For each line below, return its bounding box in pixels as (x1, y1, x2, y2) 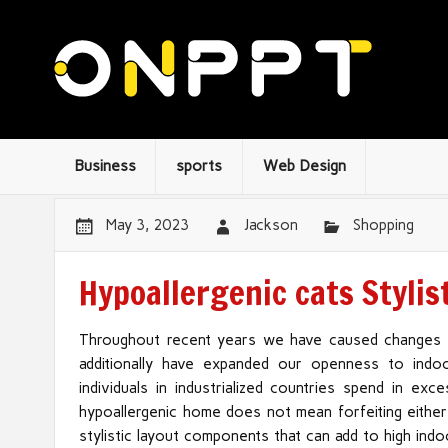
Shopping (352, 215, 414, 234)
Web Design (262, 156, 346, 175)
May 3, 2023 (105, 215, 189, 234)
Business (73, 156, 136, 175)
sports (176, 156, 223, 175)
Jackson (243, 215, 298, 234)
